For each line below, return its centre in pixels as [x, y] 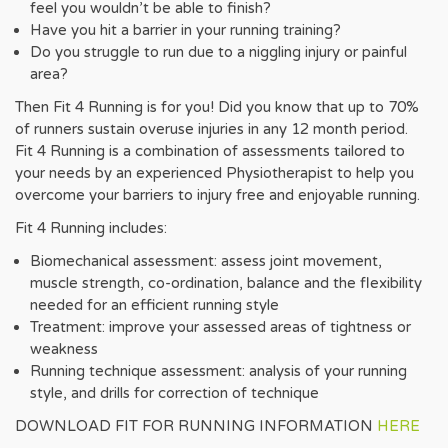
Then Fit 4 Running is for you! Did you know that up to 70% [217, 106]
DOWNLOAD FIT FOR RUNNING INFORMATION [196, 425]
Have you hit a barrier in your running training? [185, 29]
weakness [64, 348]
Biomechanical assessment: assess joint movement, [206, 260]
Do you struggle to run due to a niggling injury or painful [218, 51]
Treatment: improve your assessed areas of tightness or [220, 326]
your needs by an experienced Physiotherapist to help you [214, 172]
